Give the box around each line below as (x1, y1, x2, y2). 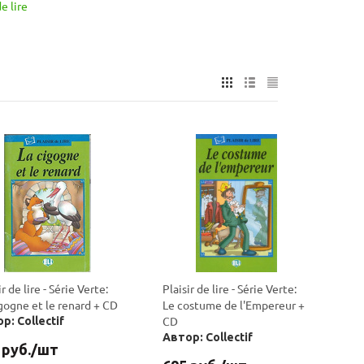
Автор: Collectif (162, 331, 253, 344)
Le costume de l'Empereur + (162, 297, 305, 312)
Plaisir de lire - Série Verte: (162, 281, 297, 296)
